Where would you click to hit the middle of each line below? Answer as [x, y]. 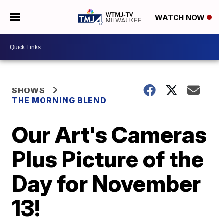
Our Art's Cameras [109, 134]
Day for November [107, 183]
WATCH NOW [181, 18]
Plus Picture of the [108, 159]
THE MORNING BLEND [59, 100]
